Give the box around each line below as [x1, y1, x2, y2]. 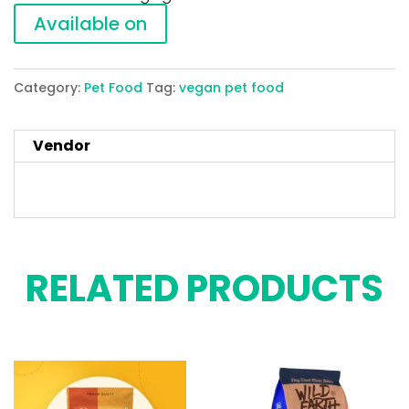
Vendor [33, 135, 90, 156]
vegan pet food [179, 79, 284, 97]
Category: [14, 79, 84, 97]
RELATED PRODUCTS [26, 263, 383, 314]
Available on [34, 11, 147, 37]
